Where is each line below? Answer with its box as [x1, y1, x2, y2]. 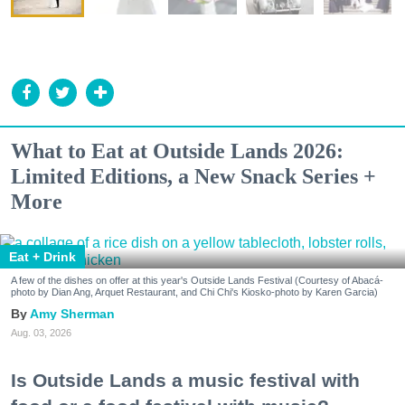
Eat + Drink [9, 250, 76, 265]
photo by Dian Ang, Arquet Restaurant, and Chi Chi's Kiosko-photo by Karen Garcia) [11, 287, 378, 298]
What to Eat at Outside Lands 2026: [11, 139, 344, 164]
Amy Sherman [30, 306, 115, 322]
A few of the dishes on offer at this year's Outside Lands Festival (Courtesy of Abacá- [11, 275, 383, 287]
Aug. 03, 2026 [11, 327, 71, 339]
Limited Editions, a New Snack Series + [11, 165, 376, 189]
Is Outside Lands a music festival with [11, 370, 360, 391]
